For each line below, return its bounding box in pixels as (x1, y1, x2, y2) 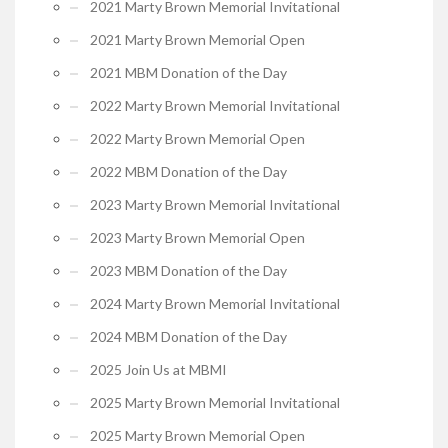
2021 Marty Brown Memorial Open (90, 30, 305, 48)
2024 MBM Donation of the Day (90, 327, 287, 345)
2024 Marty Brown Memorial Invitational (90, 294, 340, 312)
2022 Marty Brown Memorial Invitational (90, 96, 340, 114)
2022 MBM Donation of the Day (90, 162, 287, 180)
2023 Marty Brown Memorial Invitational (90, 195, 340, 213)
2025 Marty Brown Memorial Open (90, 426, 305, 444)
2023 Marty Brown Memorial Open (90, 228, 305, 246)
